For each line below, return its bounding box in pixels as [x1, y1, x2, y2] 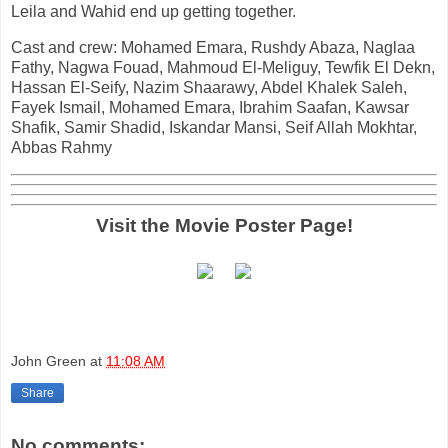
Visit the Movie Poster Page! [95, 214, 353, 236]
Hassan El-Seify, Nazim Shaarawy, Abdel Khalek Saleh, [11, 79, 407, 97]
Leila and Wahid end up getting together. [11, 3, 296, 21]
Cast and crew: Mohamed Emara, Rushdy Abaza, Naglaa [11, 39, 415, 57]
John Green [11, 352, 86, 369]
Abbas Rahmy [11, 139, 112, 157]
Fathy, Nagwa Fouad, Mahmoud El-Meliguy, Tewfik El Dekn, [11, 59, 435, 77]
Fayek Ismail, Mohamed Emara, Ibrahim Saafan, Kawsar [11, 99, 409, 117]
